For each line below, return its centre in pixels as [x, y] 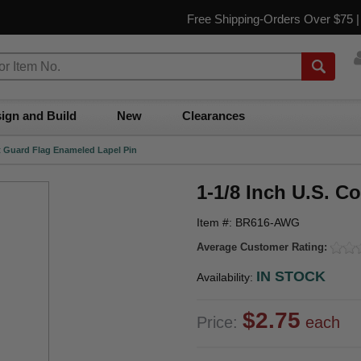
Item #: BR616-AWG [248, 222]
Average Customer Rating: [263, 247]
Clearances [214, 116]
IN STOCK [291, 276]
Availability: [226, 277]
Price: [220, 322]
